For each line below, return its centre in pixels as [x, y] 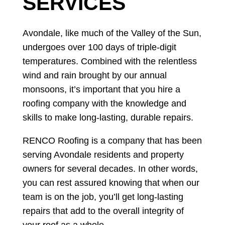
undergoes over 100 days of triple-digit [99, 47]
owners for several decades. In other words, [110, 168]
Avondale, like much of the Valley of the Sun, [112, 33]
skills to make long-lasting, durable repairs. [108, 117]
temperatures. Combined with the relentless [109, 61]
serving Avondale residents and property [103, 154]
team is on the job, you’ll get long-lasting [103, 197]
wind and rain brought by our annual [94, 75]
